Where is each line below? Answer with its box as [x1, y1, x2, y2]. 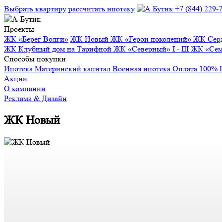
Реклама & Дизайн [4, 94, 67, 103]
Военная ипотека [112, 64, 172, 73]
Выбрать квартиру [4, 4, 66, 13]
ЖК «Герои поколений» [111, 34, 193, 44]
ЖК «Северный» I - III [113, 44, 191, 54]
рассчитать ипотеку [68, 4, 135, 13]
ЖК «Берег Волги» [4, 34, 68, 44]
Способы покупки [4, 54, 66, 63]
